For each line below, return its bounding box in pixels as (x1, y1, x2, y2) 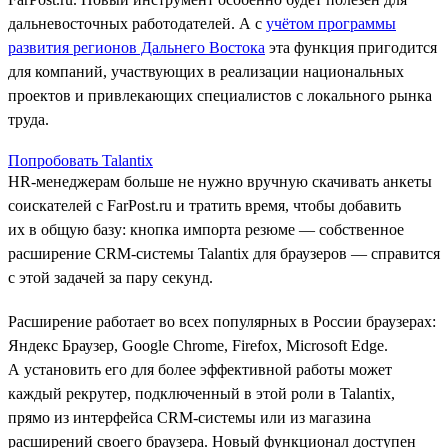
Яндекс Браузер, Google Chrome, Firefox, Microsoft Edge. (8, 336, 388, 354)
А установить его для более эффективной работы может (8, 360, 392, 378)
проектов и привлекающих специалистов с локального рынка (8, 86, 432, 104)
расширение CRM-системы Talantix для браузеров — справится (8, 244, 440, 262)
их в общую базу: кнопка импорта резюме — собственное (8, 220, 404, 238)
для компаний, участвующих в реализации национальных (8, 62, 404, 80)
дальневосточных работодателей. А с (8, 14, 266, 32)
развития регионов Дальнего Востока (8, 38, 265, 56)
